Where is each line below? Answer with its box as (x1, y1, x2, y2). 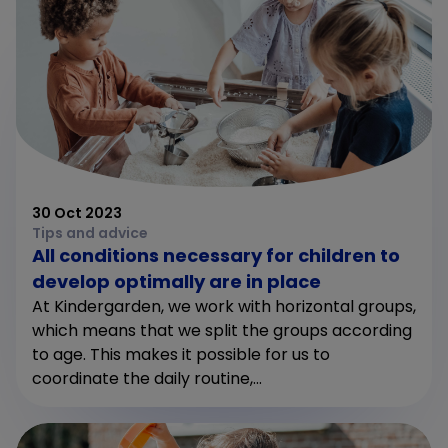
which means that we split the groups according (32, 319, 412, 342)
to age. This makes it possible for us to (32, 343, 330, 366)
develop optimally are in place (32, 269, 321, 294)
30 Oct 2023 (32, 203, 122, 223)
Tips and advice (32, 223, 148, 243)
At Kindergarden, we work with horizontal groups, (32, 295, 416, 318)
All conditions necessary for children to (32, 243, 400, 268)
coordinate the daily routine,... (32, 367, 262, 390)
